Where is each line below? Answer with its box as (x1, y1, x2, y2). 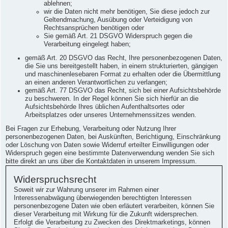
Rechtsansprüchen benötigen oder (44, 24, 144, 32)
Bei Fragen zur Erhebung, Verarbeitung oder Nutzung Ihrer (6, 125, 176, 133)
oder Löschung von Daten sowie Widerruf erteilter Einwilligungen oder (6, 141, 209, 149)
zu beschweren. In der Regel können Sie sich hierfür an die (24, 95, 198, 102)
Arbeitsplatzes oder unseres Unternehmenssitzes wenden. (24, 111, 196, 119)
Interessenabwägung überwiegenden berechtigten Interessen (14, 194, 191, 202)
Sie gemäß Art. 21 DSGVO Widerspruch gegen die (44, 32, 192, 40)
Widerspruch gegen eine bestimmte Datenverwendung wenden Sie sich (6, 150, 214, 157)
